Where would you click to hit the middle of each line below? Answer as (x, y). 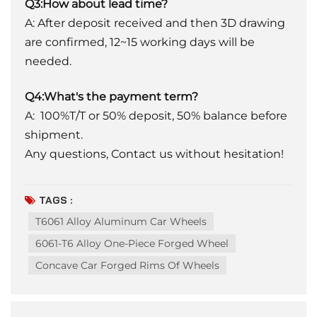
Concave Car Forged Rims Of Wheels (127, 265)
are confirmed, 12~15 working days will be (140, 42)
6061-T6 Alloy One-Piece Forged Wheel (132, 243)
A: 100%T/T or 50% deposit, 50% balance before (156, 115)
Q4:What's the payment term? (111, 96)
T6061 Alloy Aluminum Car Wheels (121, 221)
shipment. (54, 134)
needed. (48, 61)
